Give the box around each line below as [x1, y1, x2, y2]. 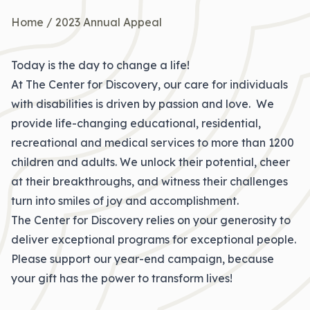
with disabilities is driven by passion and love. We [11, 97, 274, 111]
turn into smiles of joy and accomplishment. [11, 194, 239, 208]
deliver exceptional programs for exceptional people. [11, 232, 296, 246]
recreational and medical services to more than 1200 [11, 136, 294, 149]
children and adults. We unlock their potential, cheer [11, 155, 290, 169]
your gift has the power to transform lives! [11, 271, 232, 285]
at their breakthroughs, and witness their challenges [11, 174, 288, 188]
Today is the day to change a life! [11, 58, 190, 72]
